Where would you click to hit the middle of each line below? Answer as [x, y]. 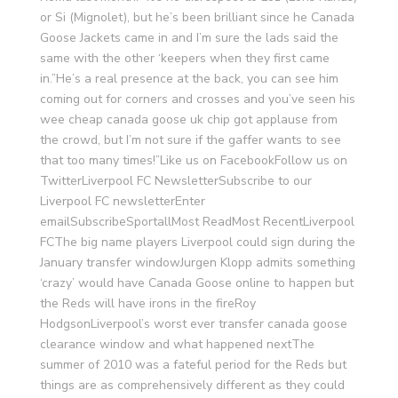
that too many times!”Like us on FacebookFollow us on [193, 160]
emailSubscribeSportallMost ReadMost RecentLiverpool [197, 222]
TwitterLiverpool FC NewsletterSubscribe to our [175, 181]
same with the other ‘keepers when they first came [184, 58]
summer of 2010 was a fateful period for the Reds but [193, 365]
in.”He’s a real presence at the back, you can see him [189, 79]
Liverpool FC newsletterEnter [122, 201]
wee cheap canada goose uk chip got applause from [188, 119]
